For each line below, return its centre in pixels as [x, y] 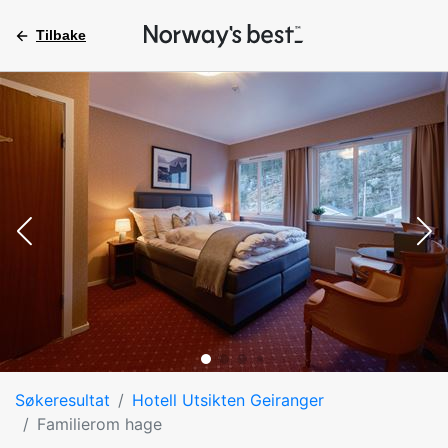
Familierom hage [99, 424]
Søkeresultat [62, 400]
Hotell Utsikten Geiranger [228, 400]
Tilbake [61, 35]
